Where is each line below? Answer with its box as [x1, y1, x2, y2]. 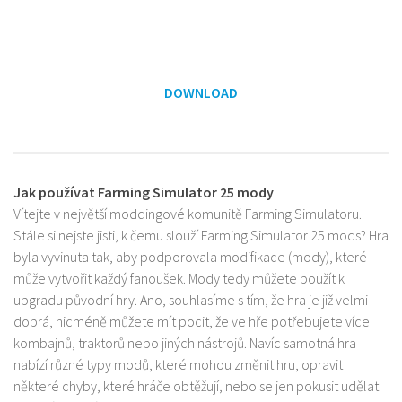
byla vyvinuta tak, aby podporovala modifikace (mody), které [13, 247, 367, 266]
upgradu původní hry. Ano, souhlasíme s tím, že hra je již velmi [13, 290, 368, 309]
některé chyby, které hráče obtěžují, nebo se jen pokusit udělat [13, 376, 379, 395]
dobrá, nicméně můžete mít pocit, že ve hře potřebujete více [13, 311, 370, 330]
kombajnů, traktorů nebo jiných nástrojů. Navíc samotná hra [13, 333, 356, 352]
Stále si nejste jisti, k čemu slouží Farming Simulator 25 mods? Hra [13, 225, 389, 244]
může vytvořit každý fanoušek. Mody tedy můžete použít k [13, 268, 345, 287]
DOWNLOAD [164, 83, 238, 101]
